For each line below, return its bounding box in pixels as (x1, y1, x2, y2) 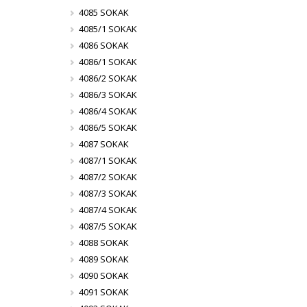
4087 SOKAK (79, 138, 130, 150)
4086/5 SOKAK (79, 121, 138, 134)
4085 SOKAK (79, 6, 130, 19)
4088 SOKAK (79, 236, 130, 249)
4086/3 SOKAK (79, 88, 138, 101)
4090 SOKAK (79, 269, 130, 282)
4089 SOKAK (79, 253, 130, 265)
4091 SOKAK (79, 286, 130, 298)
